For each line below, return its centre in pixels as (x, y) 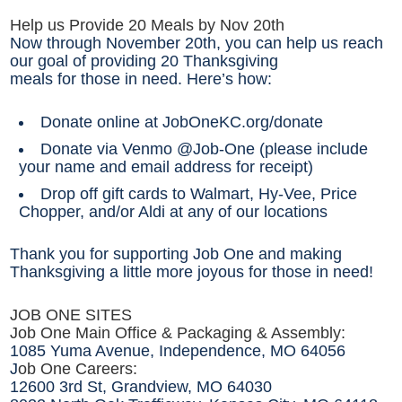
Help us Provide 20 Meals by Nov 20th (148, 26)
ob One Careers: (78, 369)
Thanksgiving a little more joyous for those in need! (192, 272)
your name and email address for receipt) (166, 167)
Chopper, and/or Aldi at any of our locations (174, 212)
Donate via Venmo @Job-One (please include (205, 149)
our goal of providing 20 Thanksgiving (144, 61)
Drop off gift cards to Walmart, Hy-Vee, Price (199, 194)
